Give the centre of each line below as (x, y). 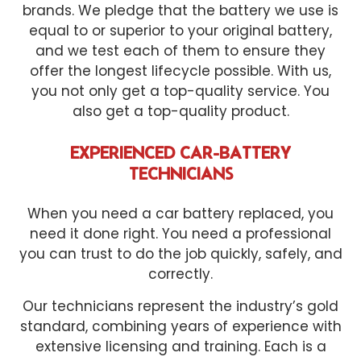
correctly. (180, 274)
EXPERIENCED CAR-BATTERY (180, 153)
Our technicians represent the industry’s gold (180, 307)
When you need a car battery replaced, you (180, 214)
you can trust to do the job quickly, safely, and (180, 254)
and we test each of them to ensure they (180, 51)
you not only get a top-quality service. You (180, 91)
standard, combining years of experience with (180, 327)
